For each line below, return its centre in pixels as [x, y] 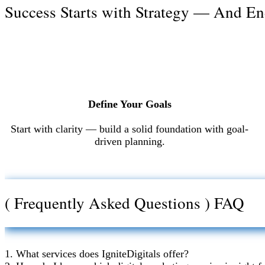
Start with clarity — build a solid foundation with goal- [130, 129]
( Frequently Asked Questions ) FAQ [125, 203]
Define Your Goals [130, 104]
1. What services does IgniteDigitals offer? [97, 253]
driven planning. [130, 141]
